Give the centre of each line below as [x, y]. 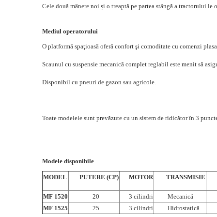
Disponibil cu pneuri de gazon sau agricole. [99, 82]
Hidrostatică [177, 208]
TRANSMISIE [180, 177]
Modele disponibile [68, 161]
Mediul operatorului [70, 31]
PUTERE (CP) [94, 177]
